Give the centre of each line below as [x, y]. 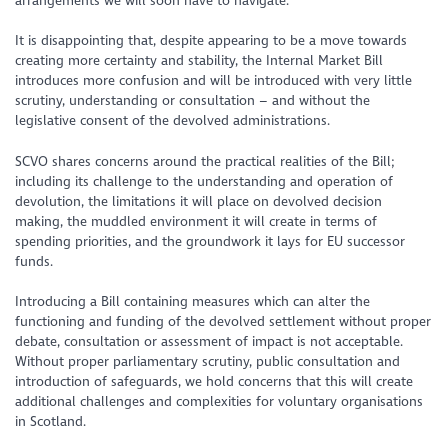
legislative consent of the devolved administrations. [173, 121]
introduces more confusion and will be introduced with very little [214, 81]
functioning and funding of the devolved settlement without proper [223, 321]
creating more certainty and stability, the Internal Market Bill [199, 61]
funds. [34, 261]
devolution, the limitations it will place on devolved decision [199, 201]
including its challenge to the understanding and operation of [204, 181]
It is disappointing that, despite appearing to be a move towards [211, 41]
